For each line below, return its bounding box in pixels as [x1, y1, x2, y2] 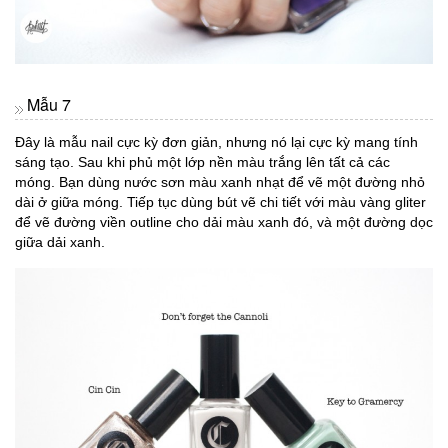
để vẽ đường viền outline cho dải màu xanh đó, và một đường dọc [15, 214, 433, 231]
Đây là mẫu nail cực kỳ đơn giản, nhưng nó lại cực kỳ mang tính [15, 134, 418, 151]
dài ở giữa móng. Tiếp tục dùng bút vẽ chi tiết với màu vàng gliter [15, 194, 426, 211]
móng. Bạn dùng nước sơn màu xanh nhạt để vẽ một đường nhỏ [15, 174, 425, 191]
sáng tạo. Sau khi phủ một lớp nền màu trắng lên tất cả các [15, 154, 390, 171]
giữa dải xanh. [15, 234, 105, 251]
